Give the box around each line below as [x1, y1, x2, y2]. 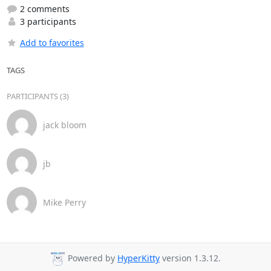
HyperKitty [117, 252, 160, 264]
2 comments [17, 3, 70, 15]
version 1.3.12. [160, 252, 221, 264]
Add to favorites [19, 37, 84, 48]
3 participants [17, 16, 76, 27]
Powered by [65, 252, 117, 264]
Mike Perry [42, 196, 86, 208]
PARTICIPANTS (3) [6, 91, 69, 102]
